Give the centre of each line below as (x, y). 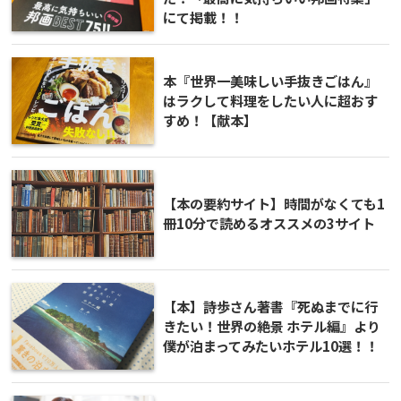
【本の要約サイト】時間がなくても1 (274, 203)
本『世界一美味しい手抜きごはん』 (270, 80)
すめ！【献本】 (210, 119)
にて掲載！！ (203, 17)
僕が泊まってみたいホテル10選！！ (271, 345)
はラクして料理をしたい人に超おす (270, 100)
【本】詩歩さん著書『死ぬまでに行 (270, 306)
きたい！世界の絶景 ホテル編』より (272, 325)
